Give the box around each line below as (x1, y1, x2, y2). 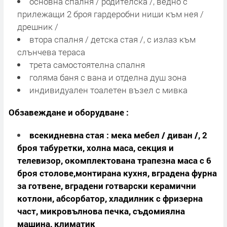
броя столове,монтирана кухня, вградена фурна (17, 167, 217, 179)
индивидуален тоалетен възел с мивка (29, 84, 187, 96)
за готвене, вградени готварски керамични (17, 180, 196, 192)
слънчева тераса (17, 46, 85, 58)
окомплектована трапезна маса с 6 (64, 155, 211, 167)
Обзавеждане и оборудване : (9, 106, 129, 118)
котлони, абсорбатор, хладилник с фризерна (17, 193, 203, 205)
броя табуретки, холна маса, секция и (17, 142, 174, 154)
